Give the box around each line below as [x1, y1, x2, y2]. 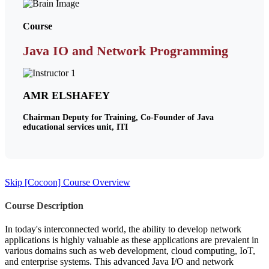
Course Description [5, 200, 83, 211]
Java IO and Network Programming [23, 43, 228, 58]
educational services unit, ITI [23, 122, 128, 131]
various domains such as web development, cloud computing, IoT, [5, 246, 255, 256]
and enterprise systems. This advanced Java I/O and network [5, 256, 234, 267]
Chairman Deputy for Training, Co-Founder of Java [23, 112, 214, 122]
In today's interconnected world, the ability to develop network [5, 224, 241, 235]
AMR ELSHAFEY [23, 89, 110, 101]
